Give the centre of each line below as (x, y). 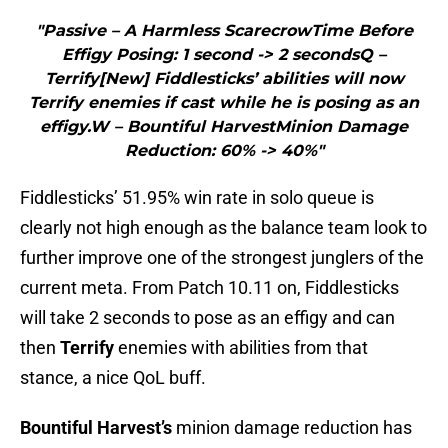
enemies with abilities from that (241, 348)
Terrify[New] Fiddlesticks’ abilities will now (224, 79)
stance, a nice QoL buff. (113, 378)
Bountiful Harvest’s (96, 428)
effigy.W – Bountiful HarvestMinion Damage (224, 127)
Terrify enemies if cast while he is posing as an (224, 103)
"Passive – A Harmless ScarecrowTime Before (224, 31)
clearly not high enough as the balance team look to (223, 228)
